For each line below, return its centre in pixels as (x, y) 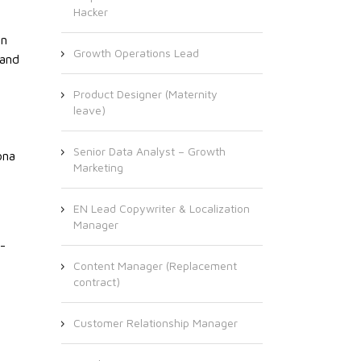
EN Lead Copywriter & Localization (162, 208)
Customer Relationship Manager (156, 323)
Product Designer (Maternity (145, 94)
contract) (97, 282)
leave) (89, 110)
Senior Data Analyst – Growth (149, 151)
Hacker (91, 12)
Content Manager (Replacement (155, 266)
